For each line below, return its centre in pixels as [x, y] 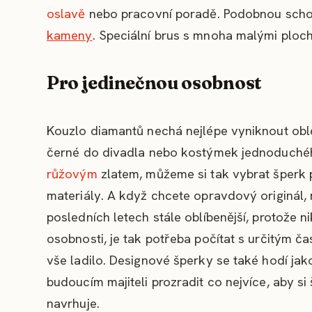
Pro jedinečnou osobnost [154, 83]
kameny [70, 35]
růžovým [72, 173]
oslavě [66, 13]
